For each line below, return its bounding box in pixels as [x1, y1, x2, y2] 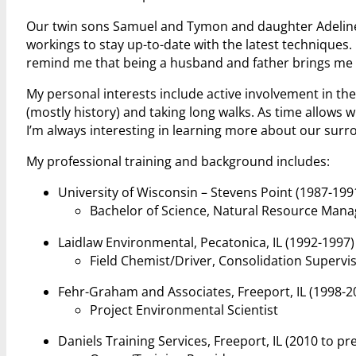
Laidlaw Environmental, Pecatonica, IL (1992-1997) [57, 233, 354, 251]
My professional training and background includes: [25, 153, 330, 171]
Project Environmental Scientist [89, 300, 278, 319]
